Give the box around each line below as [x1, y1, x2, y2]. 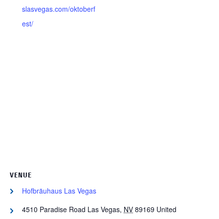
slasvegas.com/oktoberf [22, 4, 95, 14]
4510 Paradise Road [22, 204, 86, 214]
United [156, 204, 176, 214]
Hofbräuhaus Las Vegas [22, 186, 96, 196]
